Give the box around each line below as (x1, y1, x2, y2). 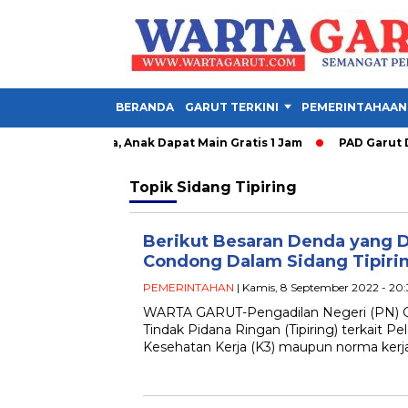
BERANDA (116, 100, 174, 114)
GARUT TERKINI (185, 100, 279, 114)
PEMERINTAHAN (143, 280, 234, 294)
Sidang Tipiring (177, 178, 297, 196)
